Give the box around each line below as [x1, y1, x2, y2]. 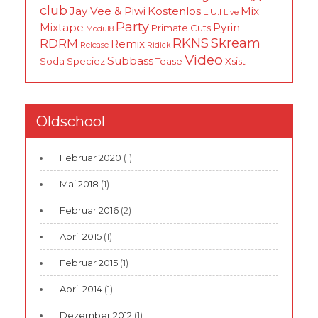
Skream [211, 35, 261, 52]
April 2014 [60, 283, 102, 295]
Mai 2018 [60, 178, 99, 190]
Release [80, 40, 109, 50]
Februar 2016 [60, 204, 119, 216]
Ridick [147, 40, 170, 50]
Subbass [107, 54, 153, 68]
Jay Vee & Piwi [70, 4, 146, 18]
